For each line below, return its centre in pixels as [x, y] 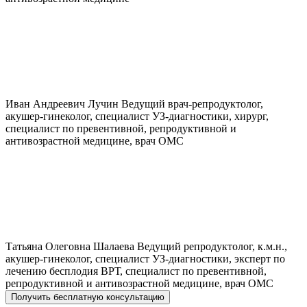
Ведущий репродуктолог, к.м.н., [212, 247]
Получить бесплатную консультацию [88, 297]
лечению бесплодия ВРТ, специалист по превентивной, [136, 271]
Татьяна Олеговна [48, 247]
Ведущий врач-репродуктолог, [192, 104]
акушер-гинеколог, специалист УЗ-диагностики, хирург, [137, 116]
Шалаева [114, 247]
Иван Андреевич [45, 104]
